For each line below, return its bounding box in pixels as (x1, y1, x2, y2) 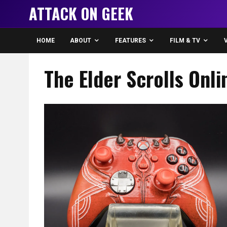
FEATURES (115, 37, 146, 44)
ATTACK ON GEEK (29, 2, 133, 25)
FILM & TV (170, 37, 200, 44)
